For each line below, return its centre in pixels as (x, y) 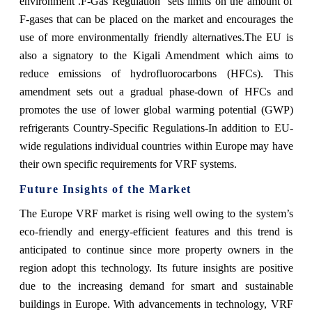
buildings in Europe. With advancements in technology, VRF (156, 304)
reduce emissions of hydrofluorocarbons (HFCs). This (156, 73)
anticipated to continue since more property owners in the (156, 249)
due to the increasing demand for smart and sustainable (156, 286)
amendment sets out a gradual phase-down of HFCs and (156, 91)
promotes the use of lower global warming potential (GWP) (156, 109)
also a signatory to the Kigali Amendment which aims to (156, 55)
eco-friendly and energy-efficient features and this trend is (156, 231)
